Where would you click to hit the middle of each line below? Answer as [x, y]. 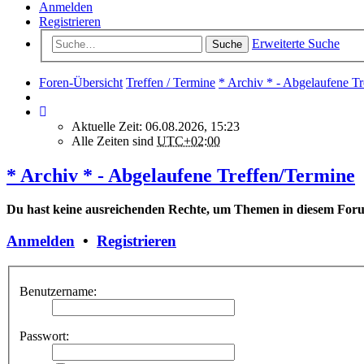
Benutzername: [58, 292]
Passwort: [44, 336]
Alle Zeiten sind [114, 141]
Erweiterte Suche [296, 43]
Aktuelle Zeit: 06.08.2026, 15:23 [156, 126]
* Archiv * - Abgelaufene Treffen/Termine [181, 175]
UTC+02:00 [188, 141]
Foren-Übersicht [81, 82]
